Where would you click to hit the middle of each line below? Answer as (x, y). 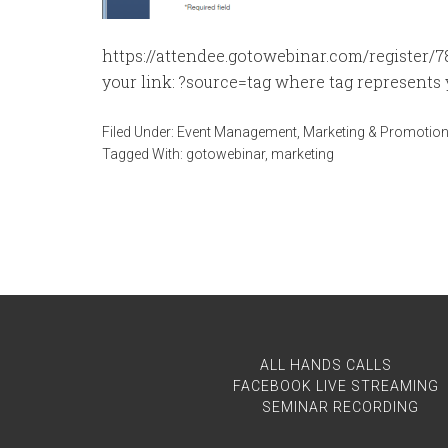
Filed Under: (139, 132)
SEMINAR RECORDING (340, 407)
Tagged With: (144, 154)
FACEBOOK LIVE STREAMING (335, 386)
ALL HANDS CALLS (326, 365)
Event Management (237, 132)
